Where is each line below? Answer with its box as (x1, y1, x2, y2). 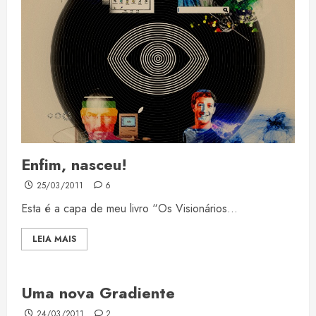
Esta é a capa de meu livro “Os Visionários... (21, 200, 238, 217)
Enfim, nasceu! (21, 153, 127, 176)
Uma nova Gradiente (21, 281, 175, 305)
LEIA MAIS (32, 233, 76, 246)
